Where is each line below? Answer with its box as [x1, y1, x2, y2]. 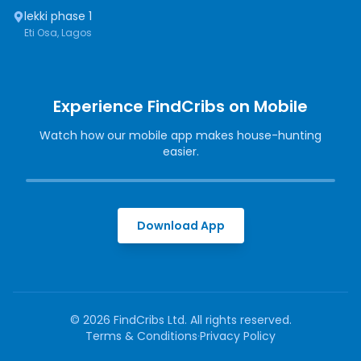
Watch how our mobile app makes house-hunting [39, 127, 322, 143]
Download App [136, 217, 225, 234]
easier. [162, 143, 199, 160]
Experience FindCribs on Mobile [53, 94, 308, 118]
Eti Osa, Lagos [24, 25, 92, 39]
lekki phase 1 [24, 7, 92, 24]
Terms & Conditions [85, 327, 197, 344]
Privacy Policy [200, 327, 276, 344]
